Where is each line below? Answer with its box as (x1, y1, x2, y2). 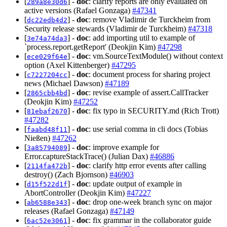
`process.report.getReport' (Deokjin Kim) (24, 43, 158, 52)
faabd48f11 (27, 126, 67, 134)
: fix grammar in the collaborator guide (89, 216, 211, 225)
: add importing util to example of (89, 33, 195, 43)
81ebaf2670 (27, 107, 67, 116)
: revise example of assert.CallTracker (89, 88, 208, 97)
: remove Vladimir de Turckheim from (89, 15, 210, 24)
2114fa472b (27, 162, 67, 170)
